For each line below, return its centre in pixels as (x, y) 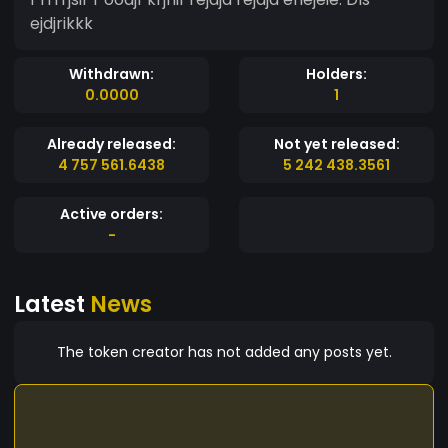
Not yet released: (336, 143)
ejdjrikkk (61, 23)
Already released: (111, 143)
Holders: (336, 73)
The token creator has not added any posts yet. (224, 351)
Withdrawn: (111, 73)
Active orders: (111, 213)
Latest (52, 303)
